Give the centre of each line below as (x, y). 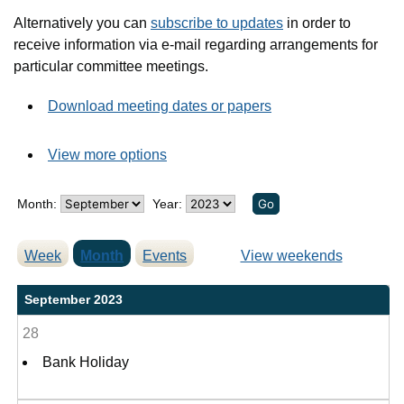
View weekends (291, 256)
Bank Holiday (86, 362)
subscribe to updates (217, 23)
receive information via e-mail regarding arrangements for (196, 45)
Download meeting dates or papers (160, 106)
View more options (107, 155)
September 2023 (74, 299)
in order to (317, 23)
